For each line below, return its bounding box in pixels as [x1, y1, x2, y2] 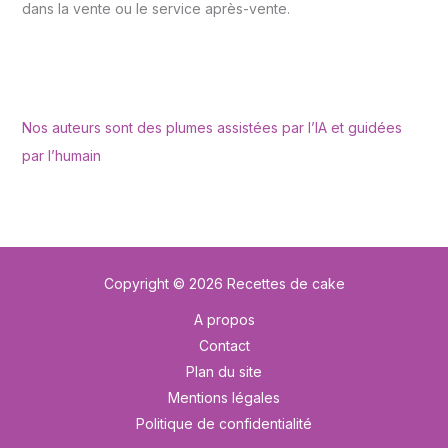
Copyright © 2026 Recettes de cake [103, 275, 345, 293]
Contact [198, 337, 250, 355]
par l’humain [21, 147, 101, 165]
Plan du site [186, 363, 262, 381]
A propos [193, 311, 255, 329]
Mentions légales [168, 389, 280, 407]
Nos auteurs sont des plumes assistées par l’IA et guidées [21, 119, 402, 137]
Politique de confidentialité [136, 415, 312, 433]
